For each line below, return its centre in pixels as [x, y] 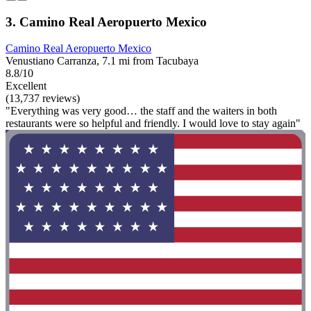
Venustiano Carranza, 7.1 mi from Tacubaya [102, 61]
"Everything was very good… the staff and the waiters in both [141, 111]
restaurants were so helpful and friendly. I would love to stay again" [153, 124]
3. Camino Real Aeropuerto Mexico [106, 22]
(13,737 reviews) [43, 99]
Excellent [26, 86]
